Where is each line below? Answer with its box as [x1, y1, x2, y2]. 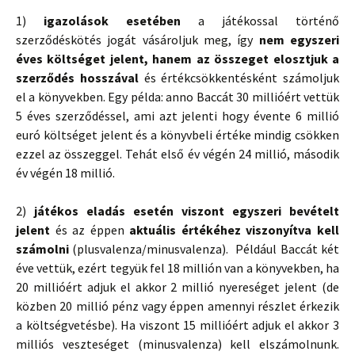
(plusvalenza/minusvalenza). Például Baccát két [72, 241, 340, 257]
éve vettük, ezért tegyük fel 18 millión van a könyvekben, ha [16, 260, 339, 276]
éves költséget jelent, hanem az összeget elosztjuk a [16, 51, 339, 67]
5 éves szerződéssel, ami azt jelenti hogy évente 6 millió [16, 108, 339, 124]
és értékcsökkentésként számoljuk [138, 70, 339, 86]
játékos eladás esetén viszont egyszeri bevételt [34, 203, 339, 219]
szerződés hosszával [16, 70, 139, 86]
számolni [16, 241, 73, 257]
